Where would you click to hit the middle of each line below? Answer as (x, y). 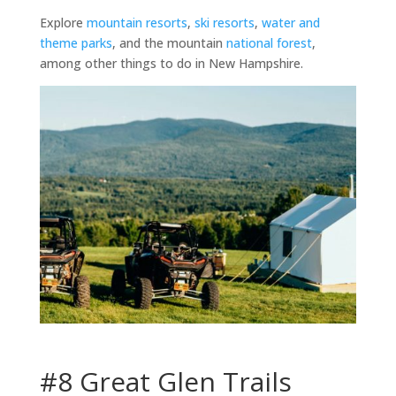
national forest (269, 43)
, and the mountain (169, 43)
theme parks (76, 43)
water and (290, 23)
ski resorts (224, 23)
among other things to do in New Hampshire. (171, 63)
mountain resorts (137, 23)
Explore (63, 23)
